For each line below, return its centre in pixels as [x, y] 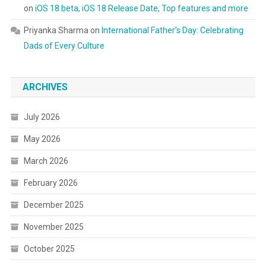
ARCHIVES [45, 87]
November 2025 [53, 227]
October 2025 [49, 249]
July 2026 [42, 117]
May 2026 [42, 139]
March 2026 [46, 161]
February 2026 [50, 183]
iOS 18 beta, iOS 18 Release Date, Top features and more [141, 8]
